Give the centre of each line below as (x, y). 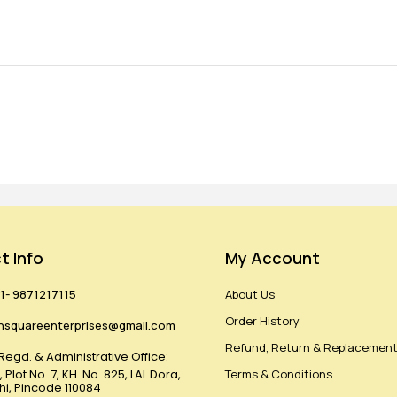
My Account (272, 258)
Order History (262, 321)
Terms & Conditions (279, 374)
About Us (250, 295)
